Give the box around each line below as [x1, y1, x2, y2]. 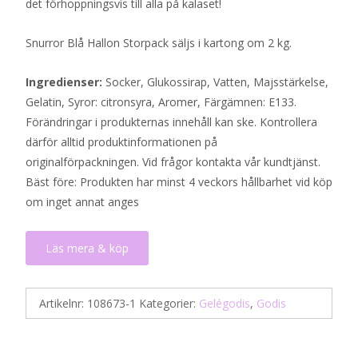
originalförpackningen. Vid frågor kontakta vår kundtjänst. [26, 154, 324, 169]
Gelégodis [199, 296, 250, 311]
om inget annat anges [26, 194, 139, 209]
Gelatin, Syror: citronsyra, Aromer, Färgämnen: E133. [26, 94, 296, 109]
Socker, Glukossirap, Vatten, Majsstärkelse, [105, 74, 328, 89]
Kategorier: [139, 296, 199, 311]
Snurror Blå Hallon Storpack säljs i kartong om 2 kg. [26, 35, 295, 50]
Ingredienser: [26, 74, 105, 89]
